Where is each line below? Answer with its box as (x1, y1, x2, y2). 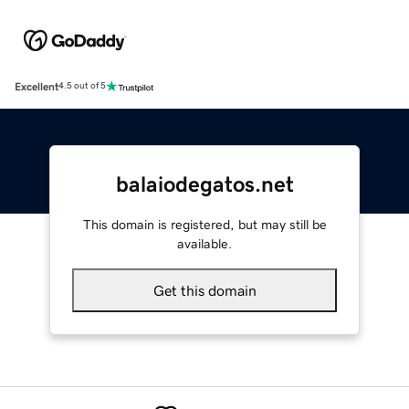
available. (177, 236, 232, 250)
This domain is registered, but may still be (82, 217, 327, 231)
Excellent (15, 80, 58, 92)
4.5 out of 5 (58, 81, 106, 91)
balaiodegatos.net (115, 173, 294, 195)
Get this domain (152, 282, 257, 298)
